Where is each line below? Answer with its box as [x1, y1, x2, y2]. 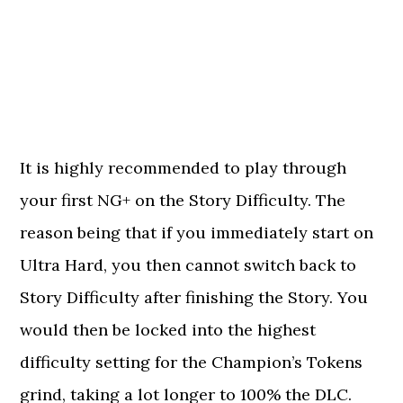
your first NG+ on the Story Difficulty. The [20, 190, 346, 210]
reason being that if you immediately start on [20, 222, 374, 243]
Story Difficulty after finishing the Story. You [20, 287, 369, 308]
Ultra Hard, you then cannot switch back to [20, 255, 357, 275]
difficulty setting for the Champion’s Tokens [20, 352, 363, 372]
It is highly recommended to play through [20, 157, 347, 178]
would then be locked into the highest [20, 319, 317, 340]
